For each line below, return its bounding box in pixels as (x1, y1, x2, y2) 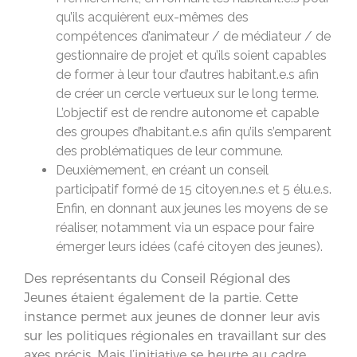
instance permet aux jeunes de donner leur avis (24, 308, 320, 324)
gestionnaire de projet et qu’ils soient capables (56, 47, 327, 63)
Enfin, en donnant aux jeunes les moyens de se (56, 200, 328, 216)
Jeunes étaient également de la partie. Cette (24, 289, 298, 305)
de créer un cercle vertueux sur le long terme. (56, 85, 319, 101)
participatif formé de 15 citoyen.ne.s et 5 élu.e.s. (56, 181, 331, 197)
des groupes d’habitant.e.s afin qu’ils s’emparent (56, 124, 331, 139)
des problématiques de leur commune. (56, 143, 286, 159)
